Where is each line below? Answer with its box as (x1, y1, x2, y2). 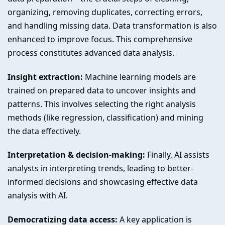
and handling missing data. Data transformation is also (8, 20, 217, 31)
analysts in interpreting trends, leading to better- (8, 163, 193, 174)
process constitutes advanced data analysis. (8, 47, 174, 58)
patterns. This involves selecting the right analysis (8, 98, 196, 109)
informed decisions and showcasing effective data (8, 176, 198, 188)
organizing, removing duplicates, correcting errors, (8, 6, 202, 18)
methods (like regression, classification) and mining (8, 111, 203, 123)
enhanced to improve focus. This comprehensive (8, 33, 192, 45)
